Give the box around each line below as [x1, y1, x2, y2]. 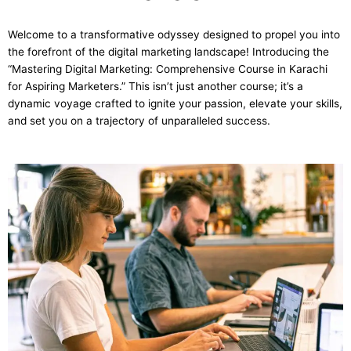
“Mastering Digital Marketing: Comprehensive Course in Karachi [8, 63, 327, 76]
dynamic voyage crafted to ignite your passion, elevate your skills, [8, 97, 342, 110]
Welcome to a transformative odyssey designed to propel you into [8, 28, 340, 42]
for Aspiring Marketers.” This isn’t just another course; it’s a [8, 80, 303, 93]
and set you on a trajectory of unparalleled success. [8, 114, 270, 128]
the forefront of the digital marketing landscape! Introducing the [8, 45, 329, 59]
